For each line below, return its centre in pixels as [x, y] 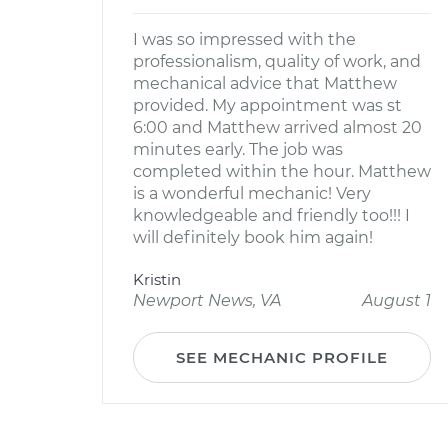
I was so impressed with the [244, 39]
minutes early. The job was [238, 149]
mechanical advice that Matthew [265, 83]
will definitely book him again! [253, 237]
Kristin [157, 279]
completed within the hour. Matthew [282, 171]
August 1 [396, 300]
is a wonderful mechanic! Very [252, 193]
